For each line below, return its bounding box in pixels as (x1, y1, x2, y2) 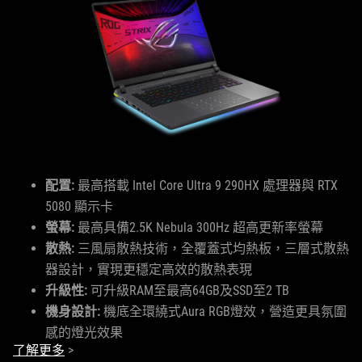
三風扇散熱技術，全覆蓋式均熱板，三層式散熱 (74, 241, 349, 256)
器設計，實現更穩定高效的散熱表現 (45, 262, 252, 277)
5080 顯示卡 (45, 199, 113, 214)
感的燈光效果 (45, 325, 123, 340)
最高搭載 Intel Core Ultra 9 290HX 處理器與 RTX (78, 178, 338, 193)
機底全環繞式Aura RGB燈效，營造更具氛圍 (100, 304, 347, 319)
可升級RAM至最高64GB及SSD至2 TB (87, 283, 289, 298)
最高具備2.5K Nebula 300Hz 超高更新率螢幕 (74, 220, 323, 235)
